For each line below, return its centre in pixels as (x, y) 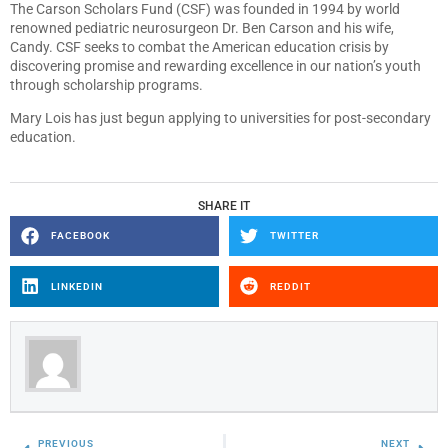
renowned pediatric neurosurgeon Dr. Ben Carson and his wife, (202, 27)
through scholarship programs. (108, 84)
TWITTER (294, 236)
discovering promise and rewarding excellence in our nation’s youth (215, 65)
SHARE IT (224, 205)
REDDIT (290, 286)
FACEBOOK (80, 236)
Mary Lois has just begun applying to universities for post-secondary (220, 118)
